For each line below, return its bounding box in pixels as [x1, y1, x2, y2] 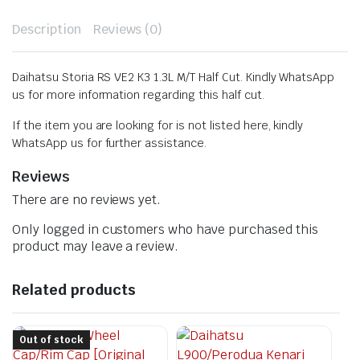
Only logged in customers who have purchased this [12, 220, 318, 238]
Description [12, 20, 81, 38]
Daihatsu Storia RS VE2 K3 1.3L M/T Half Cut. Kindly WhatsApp [12, 69, 335, 84]
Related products [12, 280, 136, 299]
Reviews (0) [92, 20, 163, 38]
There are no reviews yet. [12, 190, 162, 208]
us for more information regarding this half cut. [12, 87, 264, 102]
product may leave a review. [12, 237, 179, 255]
